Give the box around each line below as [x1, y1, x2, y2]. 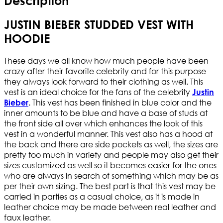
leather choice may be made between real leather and [4, 202, 216, 213]
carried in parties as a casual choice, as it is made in [4, 191, 200, 202]
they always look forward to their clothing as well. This [4, 76, 203, 87]
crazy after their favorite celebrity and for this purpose [4, 66, 206, 77]
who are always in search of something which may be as [4, 170, 219, 181]
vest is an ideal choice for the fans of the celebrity [4, 87, 192, 98]
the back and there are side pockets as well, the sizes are [4, 139, 218, 150]
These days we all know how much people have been [4, 55, 209, 66]
